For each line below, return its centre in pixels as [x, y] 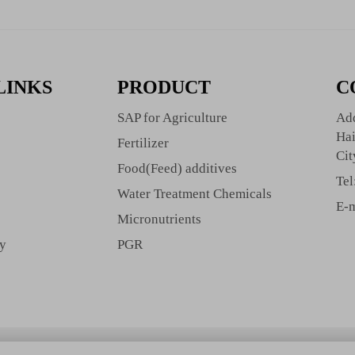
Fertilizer [143, 143]
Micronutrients [159, 219]
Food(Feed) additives [177, 168]
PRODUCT [164, 87]
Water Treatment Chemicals [194, 194]
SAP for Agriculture [172, 118]
